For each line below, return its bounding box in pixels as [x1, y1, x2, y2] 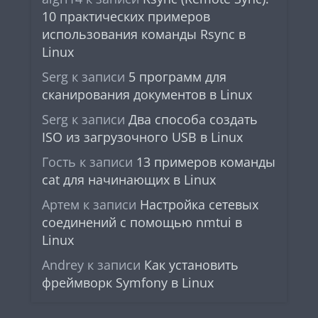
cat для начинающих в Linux [42, 171, 216, 188]
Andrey [42, 256, 84, 273]
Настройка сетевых [140, 196, 258, 213]
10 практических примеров [42, 8, 210, 25]
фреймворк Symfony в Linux [42, 274, 214, 291]
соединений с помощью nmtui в [42, 214, 242, 231]
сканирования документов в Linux [42, 86, 252, 103]
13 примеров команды [136, 153, 275, 170]
